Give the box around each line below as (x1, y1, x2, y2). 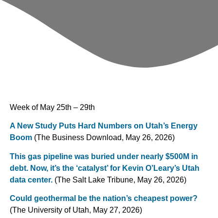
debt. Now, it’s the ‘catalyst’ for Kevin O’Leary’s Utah (10, 163, 200, 172)
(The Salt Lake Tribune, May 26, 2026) (53, 175, 186, 184)
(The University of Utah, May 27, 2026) (10, 205, 142, 214)
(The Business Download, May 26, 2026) (32, 133, 175, 142)
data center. (10, 175, 53, 184)
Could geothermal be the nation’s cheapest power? (10, 194, 198, 202)
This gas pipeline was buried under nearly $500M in (10, 152, 198, 161)
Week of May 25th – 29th (10, 103, 95, 111)
